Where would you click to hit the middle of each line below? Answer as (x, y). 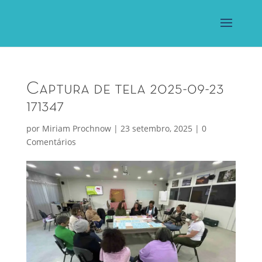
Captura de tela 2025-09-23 (125, 89)
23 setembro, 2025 (156, 128)
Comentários (51, 142)
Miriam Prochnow (76, 128)
